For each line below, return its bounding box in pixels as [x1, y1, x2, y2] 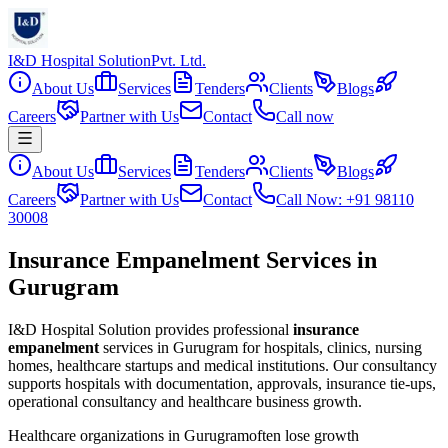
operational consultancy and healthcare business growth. [8, 392, 362, 410]
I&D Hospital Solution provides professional [8, 320, 289, 338]
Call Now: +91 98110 [276, 191, 414, 208]
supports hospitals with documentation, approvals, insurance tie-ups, [8, 374, 436, 392]
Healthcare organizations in [8, 426, 184, 444]
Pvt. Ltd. [151, 52, 206, 69]
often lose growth [249, 426, 359, 444]
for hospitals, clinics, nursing [238, 338, 422, 356]
